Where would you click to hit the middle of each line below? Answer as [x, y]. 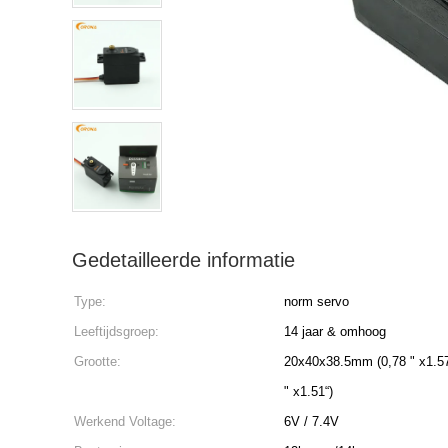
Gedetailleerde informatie [183, 260]
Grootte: [97, 361]
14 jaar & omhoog [335, 331]
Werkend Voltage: [125, 421]
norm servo [316, 301]
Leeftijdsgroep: [116, 331]
